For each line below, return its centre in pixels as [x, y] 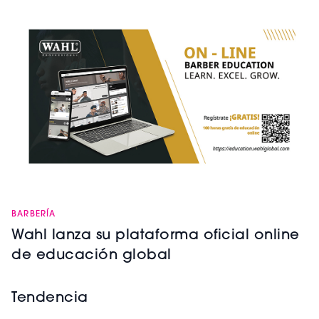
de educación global [91, 255]
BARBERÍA [34, 214]
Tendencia [50, 298]
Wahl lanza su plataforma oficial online [156, 235]
